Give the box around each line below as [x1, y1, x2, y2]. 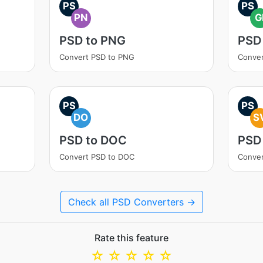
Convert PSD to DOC [59, 152, 134, 161]
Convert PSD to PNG [59, 52, 134, 62]
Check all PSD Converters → [68, 196, 195, 208]
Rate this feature [95, 232, 168, 244]
